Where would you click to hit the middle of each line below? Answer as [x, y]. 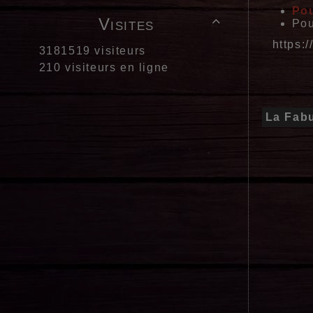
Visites [126, 24]
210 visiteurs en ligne [102, 67]
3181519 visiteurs [90, 50]
